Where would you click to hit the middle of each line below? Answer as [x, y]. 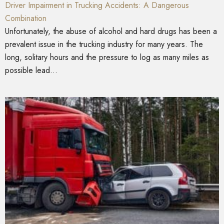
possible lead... [31, 70]
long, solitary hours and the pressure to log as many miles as [107, 57]
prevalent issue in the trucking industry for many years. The [104, 44]
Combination [26, 18]
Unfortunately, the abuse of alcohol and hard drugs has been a [111, 31]
